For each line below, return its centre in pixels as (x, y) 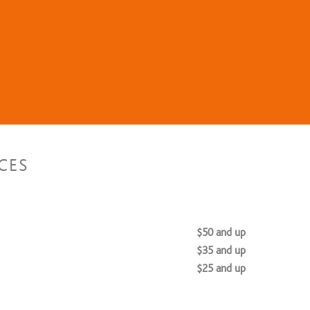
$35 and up (221, 250)
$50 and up (221, 232)
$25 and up (221, 268)
